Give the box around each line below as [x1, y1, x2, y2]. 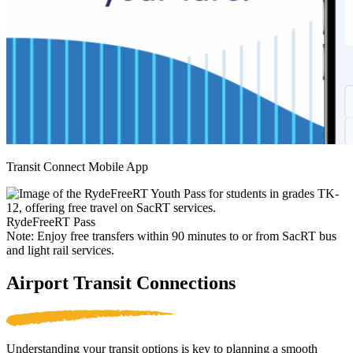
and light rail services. [6, 243, 114, 257]
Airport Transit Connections [6, 273, 236, 294]
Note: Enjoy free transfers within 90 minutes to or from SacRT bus [6, 229, 336, 243]
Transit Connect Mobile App [6, 159, 148, 173]
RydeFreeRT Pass [6, 214, 95, 229]
